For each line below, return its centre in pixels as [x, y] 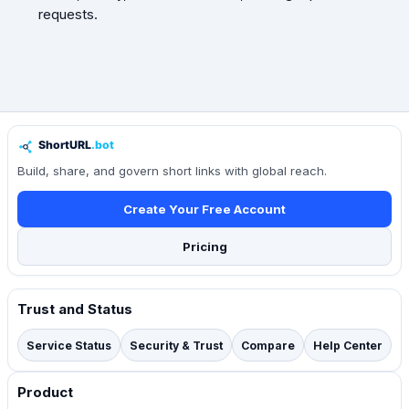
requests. [68, 15]
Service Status [69, 345]
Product [45, 393]
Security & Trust [176, 345]
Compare [268, 345]
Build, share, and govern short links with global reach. [172, 171]
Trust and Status [75, 309]
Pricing [204, 247]
